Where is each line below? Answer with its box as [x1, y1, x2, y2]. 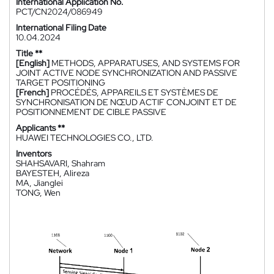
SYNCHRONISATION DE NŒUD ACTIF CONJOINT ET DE [16, 97, 237, 108]
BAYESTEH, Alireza [16, 168, 89, 179]
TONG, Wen [16, 187, 61, 198]
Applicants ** [16, 122, 65, 133]
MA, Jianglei [16, 177, 63, 188]
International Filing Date [16, 22, 106, 33]
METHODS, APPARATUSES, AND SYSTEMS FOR [51, 57, 240, 68]
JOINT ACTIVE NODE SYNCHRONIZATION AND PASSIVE [16, 67, 237, 78]
